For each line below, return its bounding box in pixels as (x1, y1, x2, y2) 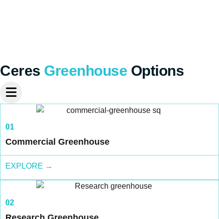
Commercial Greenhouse (5, 137, 109, 147)
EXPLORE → (5, 162, 53, 171)
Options (131, 63, 184, 79)
